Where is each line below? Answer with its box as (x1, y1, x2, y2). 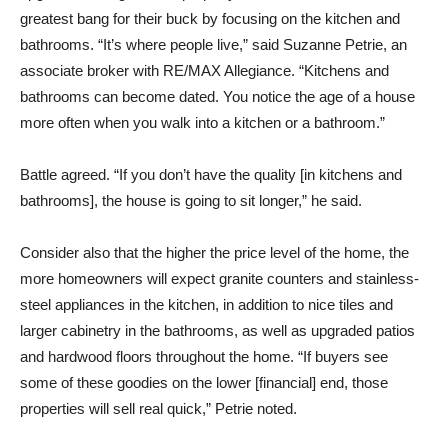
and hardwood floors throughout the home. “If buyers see (20, 348, 388, 365)
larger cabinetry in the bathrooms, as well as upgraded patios (20, 322, 415, 339)
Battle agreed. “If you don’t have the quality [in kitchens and (20, 166, 402, 183)
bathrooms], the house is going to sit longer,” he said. (20, 192, 362, 209)
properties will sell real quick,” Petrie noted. (20, 400, 297, 417)
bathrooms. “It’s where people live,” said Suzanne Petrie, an (20, 36, 407, 53)
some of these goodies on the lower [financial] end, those (20, 374, 388, 391)
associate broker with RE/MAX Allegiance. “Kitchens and (20, 62, 389, 79)
